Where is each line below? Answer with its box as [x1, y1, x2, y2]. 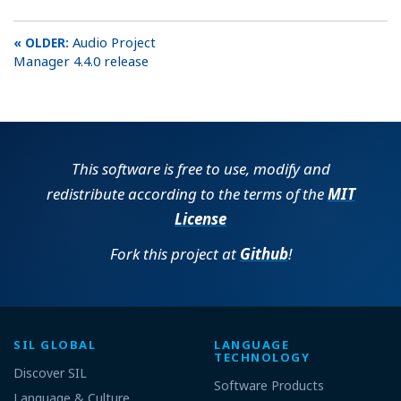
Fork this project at [109, 243, 240, 264]
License [175, 209, 226, 229]
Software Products [214, 377, 324, 394]
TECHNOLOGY [214, 349, 311, 365]
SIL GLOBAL [13, 337, 97, 353]
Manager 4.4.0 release [13, 52, 149, 70]
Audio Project [73, 33, 156, 51]
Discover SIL [13, 364, 87, 381]
